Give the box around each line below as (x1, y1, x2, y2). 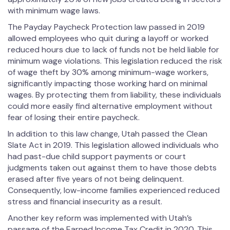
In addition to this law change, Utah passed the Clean (8, 128, 207, 140)
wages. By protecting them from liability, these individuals (8, 89, 221, 101)
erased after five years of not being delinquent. (8, 174, 184, 185)
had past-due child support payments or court (8, 151, 186, 162)
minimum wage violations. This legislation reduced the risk (8, 55, 222, 67)
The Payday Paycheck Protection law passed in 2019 (8, 22, 205, 33)
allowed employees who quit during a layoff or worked (8, 33, 208, 44)
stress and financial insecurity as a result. (8, 196, 162, 207)
